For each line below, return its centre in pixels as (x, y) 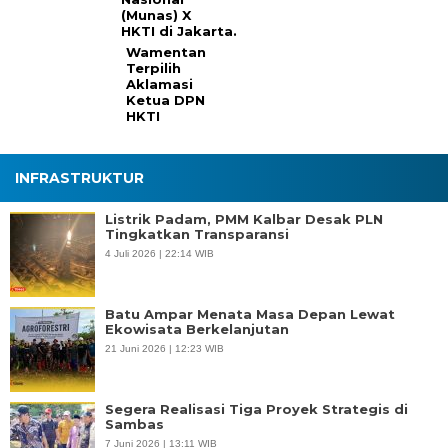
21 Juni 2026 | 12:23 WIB (164, 349)
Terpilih (154, 68)
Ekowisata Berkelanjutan (197, 329)
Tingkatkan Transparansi (197, 234)
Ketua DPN (166, 100)
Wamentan (166, 52)
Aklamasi (160, 84)
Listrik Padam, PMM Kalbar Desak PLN (244, 219)
